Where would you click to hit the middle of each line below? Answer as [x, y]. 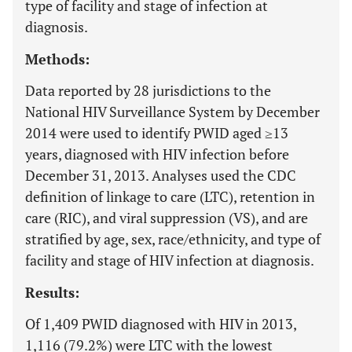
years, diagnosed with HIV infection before [157, 154]
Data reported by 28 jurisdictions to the [148, 90]
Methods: [57, 59]
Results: [52, 292]
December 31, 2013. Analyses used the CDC [161, 175]
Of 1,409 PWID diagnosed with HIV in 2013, [161, 324]
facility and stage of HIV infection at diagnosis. [170, 260]
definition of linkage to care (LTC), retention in [170, 196]
